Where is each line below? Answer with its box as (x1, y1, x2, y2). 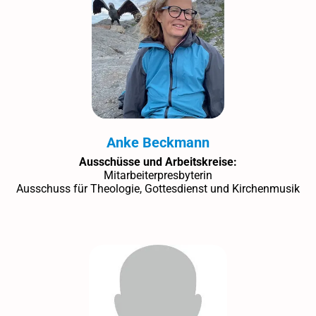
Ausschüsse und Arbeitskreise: (79, 154, 237, 169)
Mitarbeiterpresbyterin (104, 168, 212, 182)
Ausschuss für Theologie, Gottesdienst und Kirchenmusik (16, 181, 300, 195)
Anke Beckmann (107, 133, 209, 151)
